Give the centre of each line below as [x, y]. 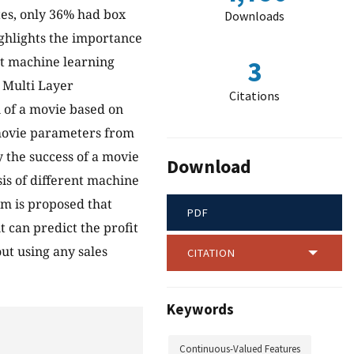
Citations [254, 96]
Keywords [200, 310]
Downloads [254, 16]
